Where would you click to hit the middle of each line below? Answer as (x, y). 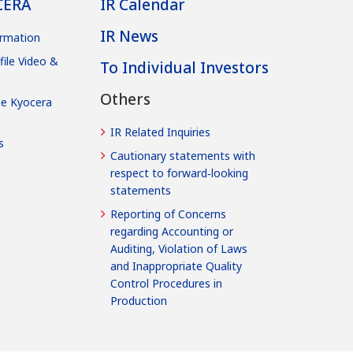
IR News (129, 36)
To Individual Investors (184, 67)
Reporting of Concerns (168, 214)
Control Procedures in (166, 283)
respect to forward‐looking (179, 173)
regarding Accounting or (172, 231)
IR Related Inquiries (160, 132)
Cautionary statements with (183, 155)
